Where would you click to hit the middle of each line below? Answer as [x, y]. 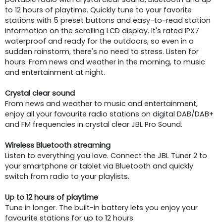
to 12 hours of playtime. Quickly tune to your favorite [98, 10]
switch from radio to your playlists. [67, 176]
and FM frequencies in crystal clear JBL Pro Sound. [94, 124]
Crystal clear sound [40, 93]
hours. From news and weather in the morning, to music [105, 62]
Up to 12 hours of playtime [52, 197]
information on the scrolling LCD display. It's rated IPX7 [102, 30]
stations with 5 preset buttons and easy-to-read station [108, 20]
